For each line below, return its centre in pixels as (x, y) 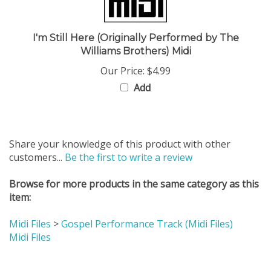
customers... (37, 144)
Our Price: (122, 57)
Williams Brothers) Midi (135, 38)
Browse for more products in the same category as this (134, 171)
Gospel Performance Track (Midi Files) (147, 211)
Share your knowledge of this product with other (120, 131)
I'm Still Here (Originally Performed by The (135, 24)
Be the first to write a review (129, 144)
